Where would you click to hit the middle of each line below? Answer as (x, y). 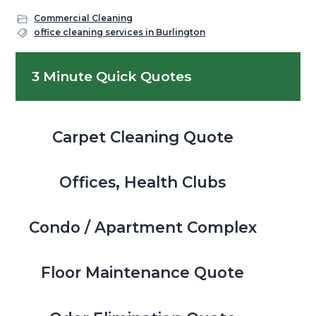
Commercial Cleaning (84, 18)
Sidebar (60, 92)
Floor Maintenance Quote (143, 273)
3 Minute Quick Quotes (112, 77)
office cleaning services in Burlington (120, 32)
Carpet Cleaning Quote (142, 136)
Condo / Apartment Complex (142, 227)
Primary (62, 65)
